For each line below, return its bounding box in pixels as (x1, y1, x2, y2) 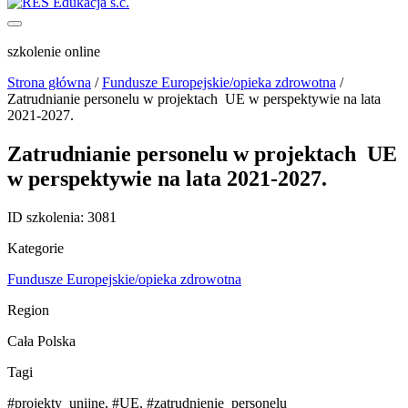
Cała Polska (7, 332, 76, 349)
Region (7, 301, 49, 318)
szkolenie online (7, 44, 100, 59)
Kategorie (7, 240, 64, 256)
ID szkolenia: (7, 209, 84, 225)
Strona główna (7, 75, 91, 90)
